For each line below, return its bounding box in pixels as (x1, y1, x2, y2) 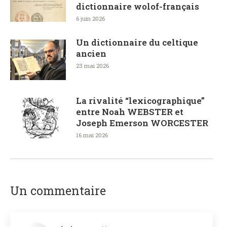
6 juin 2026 (76, 14, 105, 22)
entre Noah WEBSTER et (76, 105, 183, 118)
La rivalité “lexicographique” (76, 94, 205, 106)
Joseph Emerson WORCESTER (76, 117, 208, 129)
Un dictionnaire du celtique (76, 36, 198, 48)
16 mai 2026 (76, 131, 108, 139)
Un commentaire (10, 182, 106, 198)
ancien (76, 47, 106, 59)
